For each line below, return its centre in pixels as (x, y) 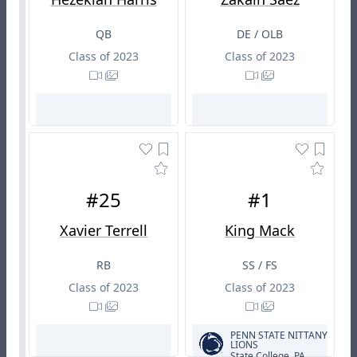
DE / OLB (260, 33)
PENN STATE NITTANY (279, 335)
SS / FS (260, 265)
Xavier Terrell (104, 230)
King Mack (260, 230)
